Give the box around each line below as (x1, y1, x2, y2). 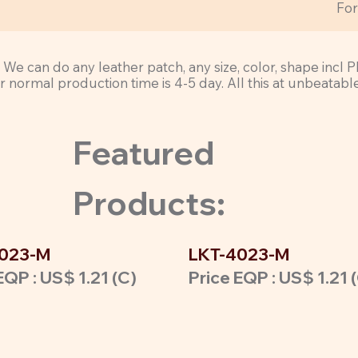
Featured (72, 132, 214, 173)
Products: (72, 182, 225, 223)
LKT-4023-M (188, 244, 289, 265)
